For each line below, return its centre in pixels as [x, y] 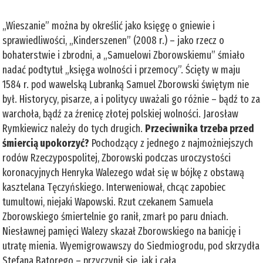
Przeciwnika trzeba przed [200, 128]
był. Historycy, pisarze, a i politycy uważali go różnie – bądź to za [131, 99]
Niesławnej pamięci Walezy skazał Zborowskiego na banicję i [122, 231]
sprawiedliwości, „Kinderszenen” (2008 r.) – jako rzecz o [114, 40]
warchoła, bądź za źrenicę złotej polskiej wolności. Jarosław [121, 114]
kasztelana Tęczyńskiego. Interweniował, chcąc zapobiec [114, 187]
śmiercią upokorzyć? [46, 143]
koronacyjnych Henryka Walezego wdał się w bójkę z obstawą [124, 172]
